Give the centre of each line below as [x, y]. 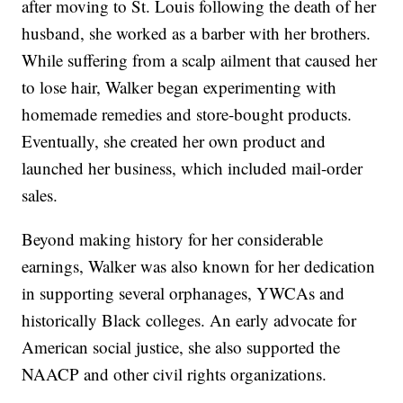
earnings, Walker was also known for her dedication [199, 266]
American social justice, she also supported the [181, 347]
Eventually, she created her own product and [174, 141]
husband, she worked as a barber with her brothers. [197, 33]
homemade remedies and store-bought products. [187, 114]
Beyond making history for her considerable [173, 239]
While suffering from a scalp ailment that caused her [200, 60]
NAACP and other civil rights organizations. [175, 374]
